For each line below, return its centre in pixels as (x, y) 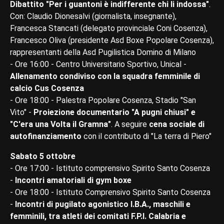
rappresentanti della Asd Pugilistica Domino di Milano (103, 52)
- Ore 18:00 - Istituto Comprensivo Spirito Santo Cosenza (110, 192)
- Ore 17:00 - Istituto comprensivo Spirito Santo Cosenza (110, 168)
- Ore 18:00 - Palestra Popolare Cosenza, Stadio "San (103, 100)
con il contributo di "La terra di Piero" (147, 136)
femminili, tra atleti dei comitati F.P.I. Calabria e (98, 216)
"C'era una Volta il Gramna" (60, 124)
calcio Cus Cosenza (47, 88)
